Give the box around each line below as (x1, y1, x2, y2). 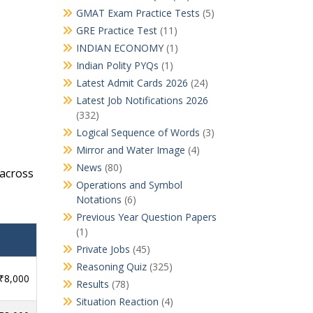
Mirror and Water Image (75, 143, 185, 157)
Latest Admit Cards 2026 (75, 76, 188, 90)
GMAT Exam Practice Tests (75, 6, 200, 20)
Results (75, 277, 109, 291)
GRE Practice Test (75, 24, 157, 38)
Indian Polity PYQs (75, 59, 159, 73)
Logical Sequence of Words (75, 126, 200, 140)
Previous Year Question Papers (75, 210, 217, 224)
